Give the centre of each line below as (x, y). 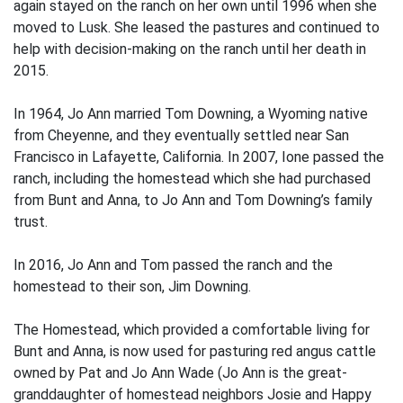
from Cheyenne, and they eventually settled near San (181, 135)
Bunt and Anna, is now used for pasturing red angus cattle (195, 351)
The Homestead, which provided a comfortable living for (192, 330)
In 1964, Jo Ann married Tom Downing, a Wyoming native (191, 114)
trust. (31, 222)
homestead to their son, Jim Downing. (132, 287)
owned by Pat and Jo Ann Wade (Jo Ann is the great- (180, 373)
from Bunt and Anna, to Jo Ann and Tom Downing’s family (193, 200)
